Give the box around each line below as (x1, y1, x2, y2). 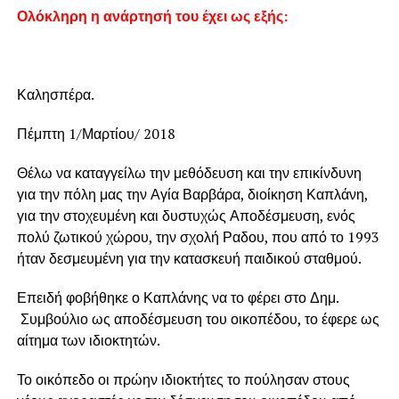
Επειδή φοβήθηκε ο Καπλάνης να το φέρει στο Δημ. (16, 288, 338, 308)
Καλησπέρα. (16, 85, 94, 105)
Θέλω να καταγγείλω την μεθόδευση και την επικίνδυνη (16, 163, 362, 183)
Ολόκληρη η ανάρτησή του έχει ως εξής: (16, 6, 288, 27)
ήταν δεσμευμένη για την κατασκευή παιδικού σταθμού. (16, 248, 362, 269)
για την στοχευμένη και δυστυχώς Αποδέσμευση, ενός (16, 206, 355, 226)
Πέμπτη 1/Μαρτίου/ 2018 (16, 124, 175, 144)
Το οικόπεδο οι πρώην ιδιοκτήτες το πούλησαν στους (16, 370, 350, 390)
